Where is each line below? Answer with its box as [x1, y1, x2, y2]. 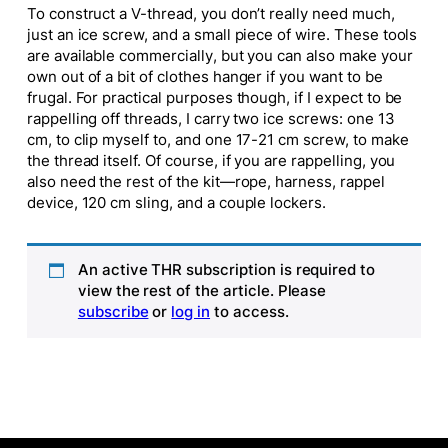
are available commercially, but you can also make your [26, 46, 413, 65]
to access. [210, 303, 289, 322]
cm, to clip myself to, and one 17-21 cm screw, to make [26, 130, 409, 149]
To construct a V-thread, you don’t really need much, [26, 4, 395, 23]
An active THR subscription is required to [77, 261, 376, 280]
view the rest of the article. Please [77, 282, 327, 301]
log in [171, 303, 211, 322]
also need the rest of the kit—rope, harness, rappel [26, 172, 385, 191]
